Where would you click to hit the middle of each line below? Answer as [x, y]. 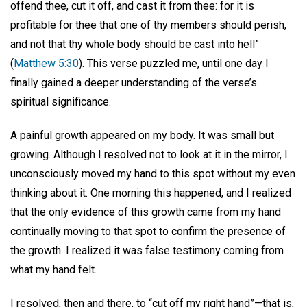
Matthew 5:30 [46, 63]
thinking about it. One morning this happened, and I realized [151, 193]
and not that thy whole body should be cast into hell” [135, 44]
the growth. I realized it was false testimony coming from [147, 250]
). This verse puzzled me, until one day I [174, 63]
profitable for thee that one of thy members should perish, [148, 25]
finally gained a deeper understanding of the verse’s [134, 82]
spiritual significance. [61, 101]
